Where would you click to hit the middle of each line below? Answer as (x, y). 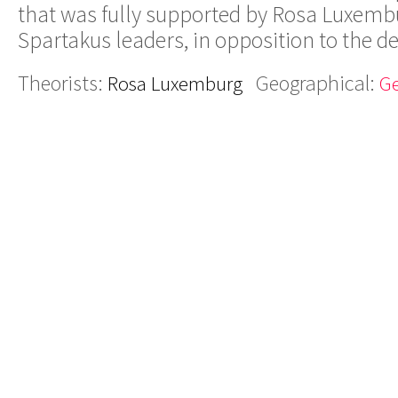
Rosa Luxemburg (175, 83)
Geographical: (318, 83)
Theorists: (63, 83)
